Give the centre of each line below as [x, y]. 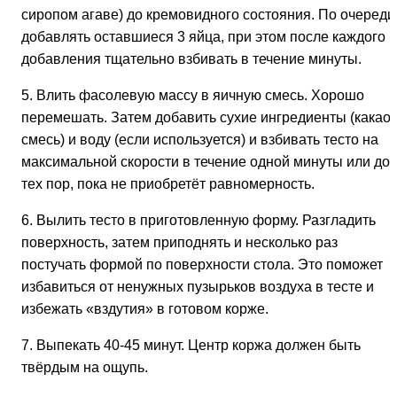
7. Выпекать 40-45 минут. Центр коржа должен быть [191, 345]
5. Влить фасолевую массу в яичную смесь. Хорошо [193, 95]
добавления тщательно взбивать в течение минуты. [191, 58]
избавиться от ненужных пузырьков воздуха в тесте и [198, 286]
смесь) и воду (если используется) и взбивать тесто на [200, 139]
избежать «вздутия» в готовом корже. [145, 308]
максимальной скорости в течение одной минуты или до [206, 161]
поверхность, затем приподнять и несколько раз [179, 242]
